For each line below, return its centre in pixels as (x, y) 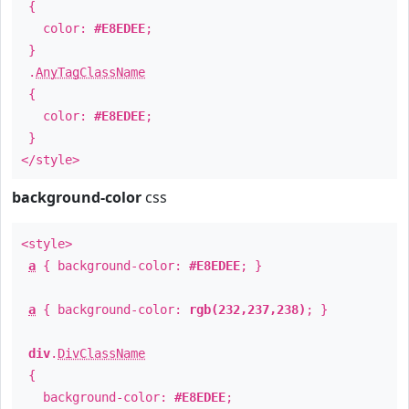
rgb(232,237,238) (247, 309)
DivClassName (101, 353)
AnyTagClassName (90, 72)
